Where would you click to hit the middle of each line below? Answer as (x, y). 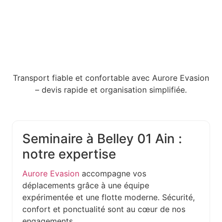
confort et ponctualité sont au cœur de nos (104, 209)
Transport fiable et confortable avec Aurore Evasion (111, 78)
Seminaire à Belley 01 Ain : (102, 139)
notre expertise (69, 154)
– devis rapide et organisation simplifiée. (111, 90)
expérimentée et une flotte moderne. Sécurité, (109, 197)
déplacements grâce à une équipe (86, 186)
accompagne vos (113, 174)
